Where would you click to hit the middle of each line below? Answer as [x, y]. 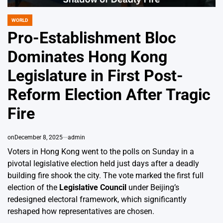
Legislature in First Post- [95, 75]
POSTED [16, 23]
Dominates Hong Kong [87, 56]
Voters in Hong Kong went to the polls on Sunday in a [101, 151]
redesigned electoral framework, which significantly [97, 199]
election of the [33, 187]
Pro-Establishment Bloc [92, 38]
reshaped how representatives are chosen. [81, 211]
